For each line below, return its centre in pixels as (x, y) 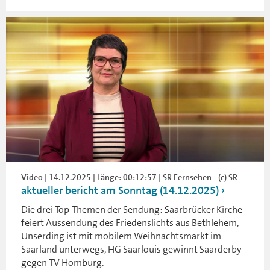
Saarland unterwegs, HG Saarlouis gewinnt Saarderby (131, 249)
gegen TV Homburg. (62, 262)
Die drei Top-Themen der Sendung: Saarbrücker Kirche (132, 209)
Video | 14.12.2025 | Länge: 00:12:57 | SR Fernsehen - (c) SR (129, 177)
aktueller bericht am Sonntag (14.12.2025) (120, 190)
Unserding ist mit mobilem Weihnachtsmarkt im (121, 236)
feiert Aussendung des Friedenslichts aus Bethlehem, (130, 222)
